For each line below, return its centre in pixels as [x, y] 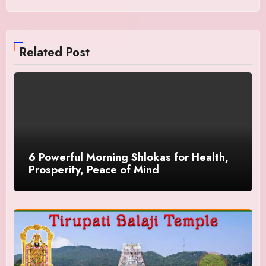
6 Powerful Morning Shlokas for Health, [129, 157]
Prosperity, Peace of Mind [94, 170]
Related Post [55, 53]
